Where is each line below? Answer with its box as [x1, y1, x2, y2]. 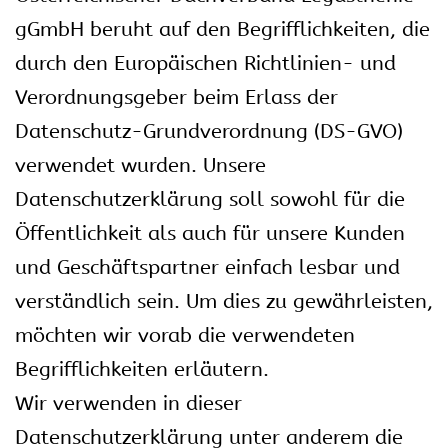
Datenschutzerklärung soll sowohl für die [15, 188, 405, 211]
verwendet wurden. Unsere [15, 154, 266, 177]
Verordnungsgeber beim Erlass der [15, 86, 338, 109]
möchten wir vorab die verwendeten [15, 324, 355, 347]
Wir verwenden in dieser [15, 392, 242, 415]
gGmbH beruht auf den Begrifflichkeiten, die [15, 18, 430, 41]
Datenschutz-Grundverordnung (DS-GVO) [15, 120, 403, 143]
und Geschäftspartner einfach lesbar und [15, 256, 400, 279]
